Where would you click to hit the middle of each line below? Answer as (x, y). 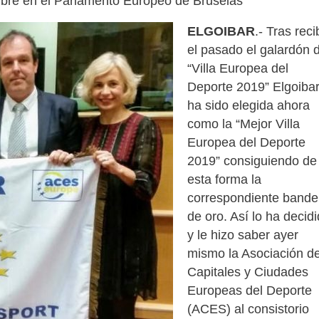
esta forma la (224, 179)
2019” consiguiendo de (252, 161)
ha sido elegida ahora (249, 105)
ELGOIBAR (221, 31)
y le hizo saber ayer (243, 235)
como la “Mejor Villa (244, 124)
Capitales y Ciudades (248, 272)
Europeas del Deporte (250, 290)
